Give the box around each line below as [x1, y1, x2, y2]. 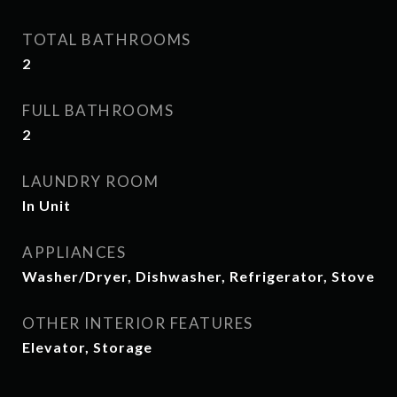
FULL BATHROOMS [22, 101, 174, 120]
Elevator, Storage [22, 339, 152, 355]
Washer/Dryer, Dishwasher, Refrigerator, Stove [22, 268, 375, 284]
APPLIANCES [22, 243, 126, 261]
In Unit [22, 197, 71, 214]
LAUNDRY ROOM [22, 172, 159, 191]
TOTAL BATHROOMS [22, 30, 191, 49]
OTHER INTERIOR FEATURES [22, 314, 253, 332]
